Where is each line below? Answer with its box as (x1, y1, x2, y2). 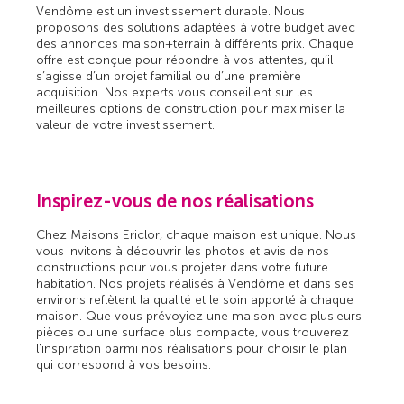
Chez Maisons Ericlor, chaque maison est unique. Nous (36, 226, 357, 243)
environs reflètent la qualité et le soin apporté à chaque (36, 291, 354, 308)
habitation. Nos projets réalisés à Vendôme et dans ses (36, 275, 355, 291)
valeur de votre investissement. (36, 116, 216, 133)
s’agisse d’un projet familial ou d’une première (36, 68, 302, 84)
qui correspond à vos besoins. (36, 356, 212, 372)
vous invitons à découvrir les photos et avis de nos (36, 243, 330, 259)
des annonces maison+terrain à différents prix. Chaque (36, 35, 354, 51)
